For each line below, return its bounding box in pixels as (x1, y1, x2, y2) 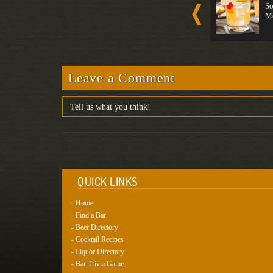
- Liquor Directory (71, 247, 124, 256)
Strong (3, 11, 26, 20)
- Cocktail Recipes (71, 235, 124, 244)
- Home (71, 199, 93, 207)
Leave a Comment (68, 70, 175, 85)
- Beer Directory (71, 223, 118, 232)
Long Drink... (3, 1, 48, 10)
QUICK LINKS (77, 174, 138, 189)
